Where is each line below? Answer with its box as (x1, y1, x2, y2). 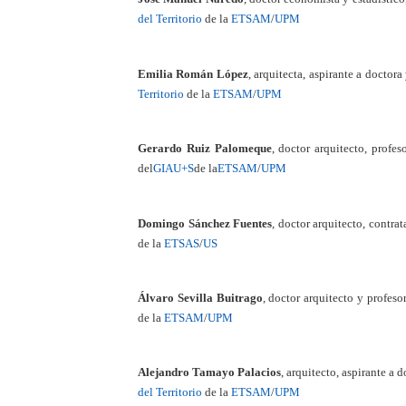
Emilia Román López (138, 66, 248, 81)
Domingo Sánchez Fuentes (138, 216, 272, 230)
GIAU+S (153, 161, 194, 176)
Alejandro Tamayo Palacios (138, 365, 281, 380)
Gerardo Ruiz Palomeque (138, 141, 272, 156)
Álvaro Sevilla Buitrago (138, 290, 263, 304)
